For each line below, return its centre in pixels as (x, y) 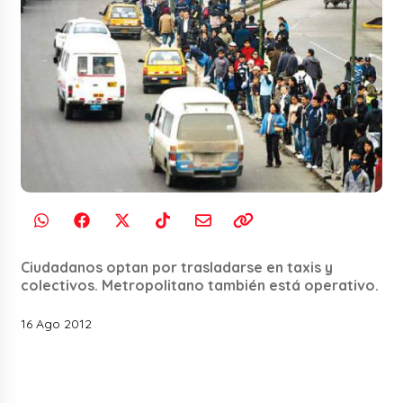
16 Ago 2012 (57, 324)
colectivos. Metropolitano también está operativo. (200, 286)
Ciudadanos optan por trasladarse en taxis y (177, 268)
